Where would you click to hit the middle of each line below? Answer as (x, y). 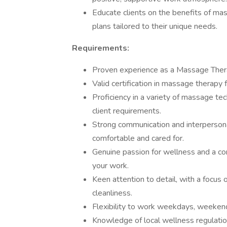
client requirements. (127, 111)
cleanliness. (112, 193)
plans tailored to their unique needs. (155, 26)
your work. (110, 166)
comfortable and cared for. (138, 138)
